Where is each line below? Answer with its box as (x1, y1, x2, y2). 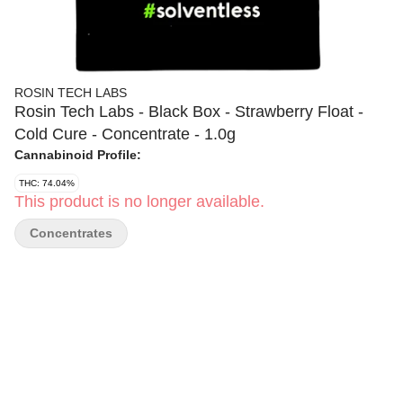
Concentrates (30, 226, 112, 240)
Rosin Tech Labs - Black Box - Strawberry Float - (14, 103, 363, 121)
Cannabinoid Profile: (14, 148, 141, 162)
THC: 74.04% (19, 178, 75, 188)
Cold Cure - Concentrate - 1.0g (14, 125, 236, 143)
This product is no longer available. (14, 193, 264, 210)
